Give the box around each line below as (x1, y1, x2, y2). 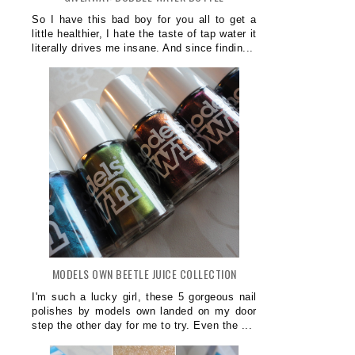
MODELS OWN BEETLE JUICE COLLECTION (52, 265, 237, 282)
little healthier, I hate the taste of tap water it (32, 27, 257, 40)
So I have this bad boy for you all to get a (32, 13, 257, 25)
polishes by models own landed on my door (32, 304, 257, 317)
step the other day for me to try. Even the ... (32, 319, 253, 331)
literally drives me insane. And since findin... (32, 41, 254, 54)
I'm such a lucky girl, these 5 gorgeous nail (32, 290, 257, 303)
